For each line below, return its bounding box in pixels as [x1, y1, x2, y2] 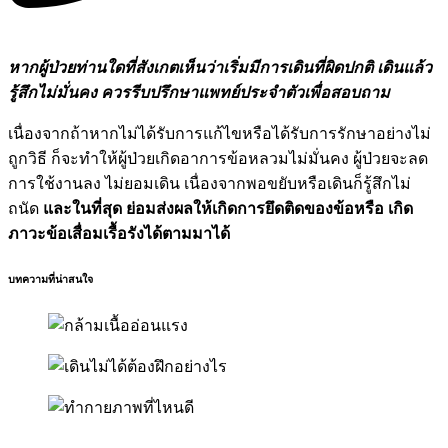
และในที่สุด [43, 199, 122, 217]
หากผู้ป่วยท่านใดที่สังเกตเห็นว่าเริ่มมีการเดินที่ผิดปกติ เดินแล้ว [8, 58, 432, 76]
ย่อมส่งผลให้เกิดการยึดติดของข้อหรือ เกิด [126, 199, 413, 217]
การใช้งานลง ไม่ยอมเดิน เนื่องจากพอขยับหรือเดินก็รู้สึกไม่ [8, 174, 411, 192]
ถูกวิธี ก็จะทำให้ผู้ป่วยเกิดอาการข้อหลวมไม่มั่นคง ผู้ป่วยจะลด [8, 149, 428, 167]
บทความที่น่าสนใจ [8, 272, 93, 285]
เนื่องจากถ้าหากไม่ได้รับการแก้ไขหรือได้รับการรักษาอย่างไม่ [8, 124, 431, 142]
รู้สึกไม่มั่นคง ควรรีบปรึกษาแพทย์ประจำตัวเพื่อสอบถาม [8, 83, 390, 101]
